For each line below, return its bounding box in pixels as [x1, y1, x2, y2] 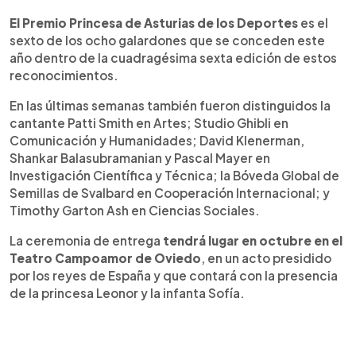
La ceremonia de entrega [10, 232, 163, 248]
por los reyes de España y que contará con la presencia [10, 267, 338, 283]
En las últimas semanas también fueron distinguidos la [10, 97, 331, 113]
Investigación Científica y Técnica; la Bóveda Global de [10, 167, 339, 183]
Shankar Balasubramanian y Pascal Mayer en [10, 149, 270, 165]
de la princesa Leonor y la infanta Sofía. [10, 284, 245, 300]
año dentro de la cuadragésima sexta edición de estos [10, 49, 337, 65]
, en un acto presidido [201, 250, 331, 265]
